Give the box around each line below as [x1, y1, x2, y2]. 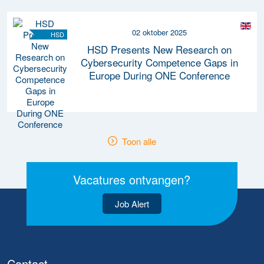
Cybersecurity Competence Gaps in [80, 54, 238, 70]
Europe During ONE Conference [88, 67, 230, 82]
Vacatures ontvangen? [73, 171, 191, 188]
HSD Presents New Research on [87, 41, 232, 57]
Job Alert [114, 197, 149, 210]
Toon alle [122, 134, 156, 147]
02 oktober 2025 [131, 26, 187, 38]
